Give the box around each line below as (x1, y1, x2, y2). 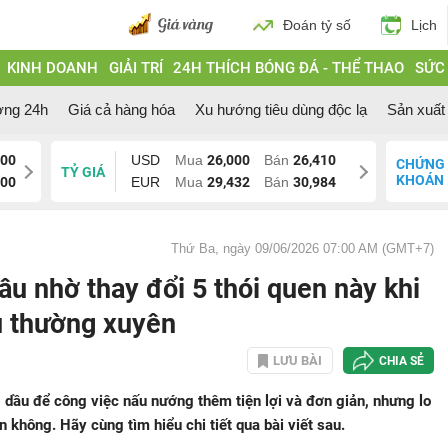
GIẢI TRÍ (108, 59, 163, 77)
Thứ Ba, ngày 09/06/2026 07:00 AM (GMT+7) (171, 241, 434, 256)
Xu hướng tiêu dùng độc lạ (195, 101, 367, 118)
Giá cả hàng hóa (68, 101, 175, 118)
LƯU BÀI (273, 353, 322, 368)
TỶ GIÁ (60, 163, 105, 180)
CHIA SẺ (379, 353, 424, 368)
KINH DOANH (6, 59, 98, 77)
